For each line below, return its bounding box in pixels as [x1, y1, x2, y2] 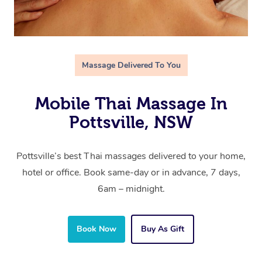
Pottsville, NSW [69, 113, 193, 132]
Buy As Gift [141, 223, 184, 235]
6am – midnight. [97, 182, 165, 196]
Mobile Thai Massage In [35, 94, 227, 113]
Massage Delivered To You [81, 60, 181, 71]
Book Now [77, 223, 116, 235]
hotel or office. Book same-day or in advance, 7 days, [22, 166, 240, 180]
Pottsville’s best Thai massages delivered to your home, [16, 150, 246, 163]
